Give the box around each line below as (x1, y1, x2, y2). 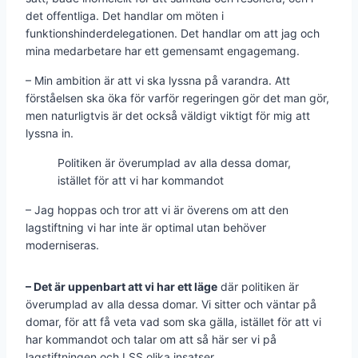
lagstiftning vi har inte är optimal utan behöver (26, 220, 266, 234)
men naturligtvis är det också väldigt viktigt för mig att (26, 108, 310, 122)
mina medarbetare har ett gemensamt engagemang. (26, 43, 300, 58)
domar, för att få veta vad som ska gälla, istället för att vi (26, 314, 321, 328)
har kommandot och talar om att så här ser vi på (26, 332, 276, 346)
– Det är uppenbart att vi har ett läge (26, 279, 217, 293)
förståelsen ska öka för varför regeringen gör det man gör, (26, 90, 329, 105)
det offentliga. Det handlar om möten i (26, 8, 224, 22)
